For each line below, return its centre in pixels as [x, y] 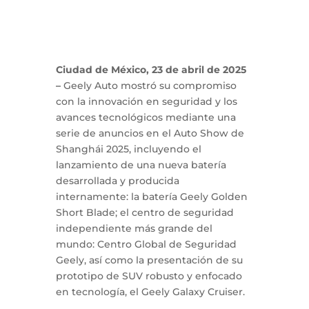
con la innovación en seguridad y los [146, 102]
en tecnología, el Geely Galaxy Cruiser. [150, 292]
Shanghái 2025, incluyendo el [128, 149]
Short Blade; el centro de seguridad [144, 213]
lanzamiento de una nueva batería [141, 165]
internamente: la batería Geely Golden [151, 197]
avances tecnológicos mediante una [146, 118]
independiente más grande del [134, 229]
